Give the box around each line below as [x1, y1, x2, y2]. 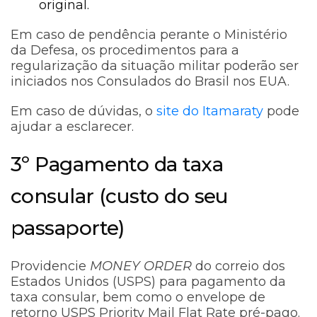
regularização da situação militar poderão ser [11, 58, 299, 74]
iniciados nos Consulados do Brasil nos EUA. [11, 74, 289, 90]
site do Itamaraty [156, 103, 263, 120]
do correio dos [192, 258, 285, 275]
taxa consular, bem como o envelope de [11, 289, 265, 306]
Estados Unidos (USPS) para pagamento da [11, 274, 286, 290]
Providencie [11, 258, 90, 275]
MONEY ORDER [90, 258, 192, 275]
